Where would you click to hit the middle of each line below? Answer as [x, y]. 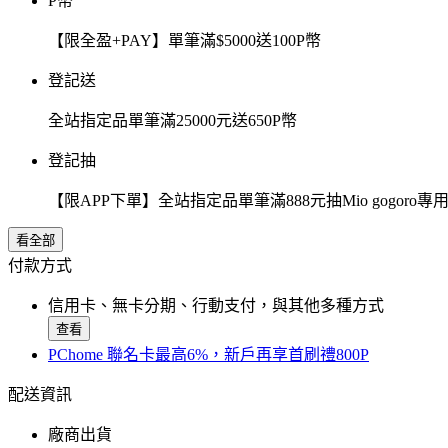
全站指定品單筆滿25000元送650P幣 [172, 121]
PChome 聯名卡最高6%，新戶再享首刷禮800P [208, 355]
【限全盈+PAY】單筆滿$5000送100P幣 [184, 41]
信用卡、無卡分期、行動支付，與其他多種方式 [216, 306]
